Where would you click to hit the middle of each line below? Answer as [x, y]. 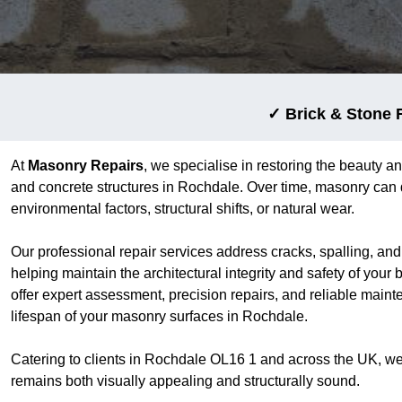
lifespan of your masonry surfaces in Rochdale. [159, 316]
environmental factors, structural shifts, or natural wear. [183, 208]
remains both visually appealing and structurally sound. [185, 380]
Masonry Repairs [86, 165]
